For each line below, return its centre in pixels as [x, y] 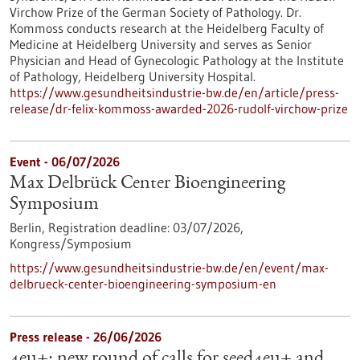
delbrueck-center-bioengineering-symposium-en [143, 284]
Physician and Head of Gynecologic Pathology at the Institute [177, 60]
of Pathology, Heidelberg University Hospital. [133, 76]
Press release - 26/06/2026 [86, 337]
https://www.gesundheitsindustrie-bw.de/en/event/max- [169, 268]
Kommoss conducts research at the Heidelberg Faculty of [167, 28]
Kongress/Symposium [71, 243]
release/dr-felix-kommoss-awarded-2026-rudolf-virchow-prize [179, 108]
